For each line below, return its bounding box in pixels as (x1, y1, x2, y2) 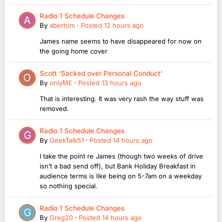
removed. (40, 105, 71, 113)
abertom (50, 21, 75, 30)
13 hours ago (102, 79, 141, 87)
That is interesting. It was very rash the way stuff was (40, 95, 204, 103)
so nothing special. (40, 182, 98, 190)
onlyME (50, 79, 72, 87)
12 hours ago (104, 21, 144, 30)
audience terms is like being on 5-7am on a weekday (40, 172, 202, 180)
